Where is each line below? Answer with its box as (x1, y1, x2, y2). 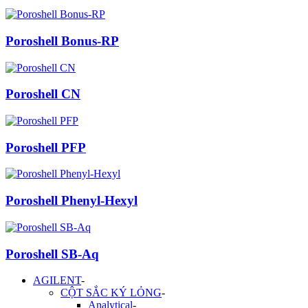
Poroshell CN (5, 87, 80, 102)
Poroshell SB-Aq (5, 246, 99, 261)
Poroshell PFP (5, 140, 86, 155)
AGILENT (33, 274, 81, 287)
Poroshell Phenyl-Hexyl (5, 193, 137, 208)
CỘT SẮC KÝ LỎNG (60, 287, 162, 299)
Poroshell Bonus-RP (5, 33, 119, 48)
